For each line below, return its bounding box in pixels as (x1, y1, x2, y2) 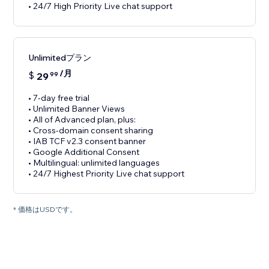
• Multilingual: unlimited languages (28, 157, 160, 169)
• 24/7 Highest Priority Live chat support (28, 168, 185, 180)
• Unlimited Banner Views (28, 103, 125, 115)
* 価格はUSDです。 (13, 205, 77, 214)
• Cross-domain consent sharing (28, 125, 154, 136)
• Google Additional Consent (28, 147, 140, 158)
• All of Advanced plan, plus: (28, 114, 136, 125)
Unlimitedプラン (28, 52, 92, 64)
